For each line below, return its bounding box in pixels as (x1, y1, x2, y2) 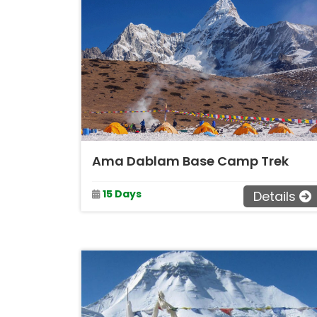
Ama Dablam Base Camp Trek (92, 152, 289, 170)
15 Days (103, 186, 142, 201)
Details (253, 188, 296, 205)
